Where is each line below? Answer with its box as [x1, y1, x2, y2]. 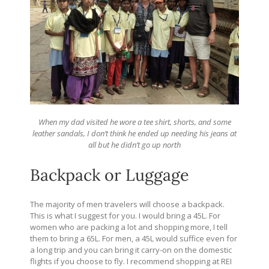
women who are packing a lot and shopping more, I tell [30, 221, 228, 232]
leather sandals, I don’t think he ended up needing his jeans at [32, 127, 237, 139]
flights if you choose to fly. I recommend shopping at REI [30, 255, 232, 267]
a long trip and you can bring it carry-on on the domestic [30, 244, 232, 255]
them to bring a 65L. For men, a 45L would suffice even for [30, 232, 237, 244]
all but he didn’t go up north [88, 139, 181, 150]
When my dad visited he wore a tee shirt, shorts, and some [38, 116, 231, 127]
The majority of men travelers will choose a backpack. [30, 198, 225, 210]
